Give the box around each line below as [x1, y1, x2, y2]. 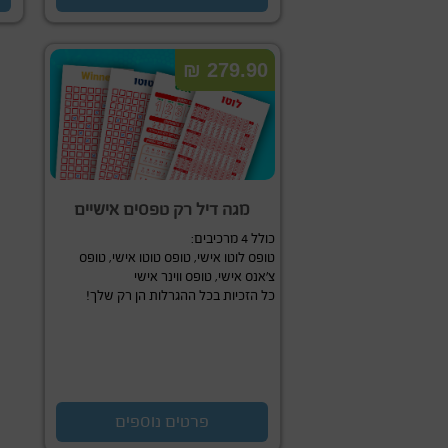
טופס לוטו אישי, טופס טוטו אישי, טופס [79, 250, 275, 265]
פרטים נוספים [115, 412, 210, 431]
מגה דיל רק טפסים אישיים [74, 200, 251, 219]
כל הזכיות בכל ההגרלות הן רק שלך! [86, 288, 275, 303]
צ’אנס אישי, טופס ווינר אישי [134, 269, 275, 284]
